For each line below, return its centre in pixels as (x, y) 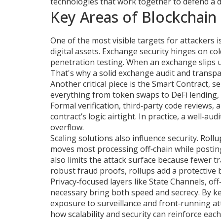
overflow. (67, 127)
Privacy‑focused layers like (100, 182)
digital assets (74, 51)
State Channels (177, 182)
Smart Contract (180, 84)
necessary (69, 192)
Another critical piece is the (101, 84)
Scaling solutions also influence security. (125, 138)
